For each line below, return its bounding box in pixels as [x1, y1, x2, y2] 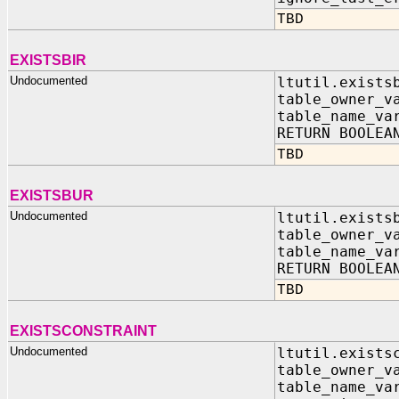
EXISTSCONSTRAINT [10, 323, 157, 338]
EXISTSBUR [10, 188, 94, 203]
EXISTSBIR [10, 53, 86, 68]
